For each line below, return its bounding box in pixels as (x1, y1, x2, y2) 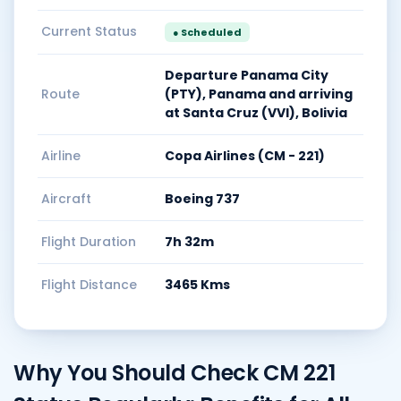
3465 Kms (165, 276, 230, 294)
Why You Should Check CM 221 (13, 358, 336, 388)
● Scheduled (173, 25, 242, 39)
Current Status (41, 22, 137, 40)
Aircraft (41, 190, 91, 208)
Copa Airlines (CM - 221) (165, 147, 325, 165)
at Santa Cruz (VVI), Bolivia (165, 104, 347, 122)
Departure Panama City (165, 66, 328, 84)
